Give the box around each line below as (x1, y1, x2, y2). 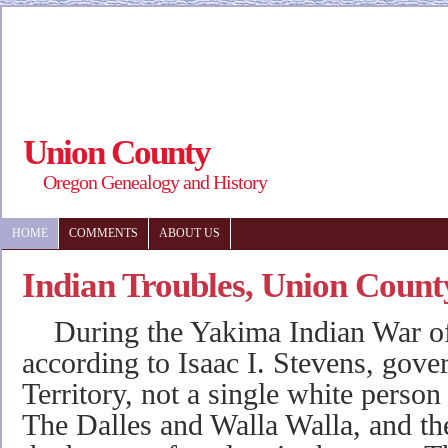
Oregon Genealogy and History (43, 171, 267, 193)
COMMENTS (69, 227, 138, 239)
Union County (23, 133, 210, 171)
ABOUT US (159, 227, 220, 239)
